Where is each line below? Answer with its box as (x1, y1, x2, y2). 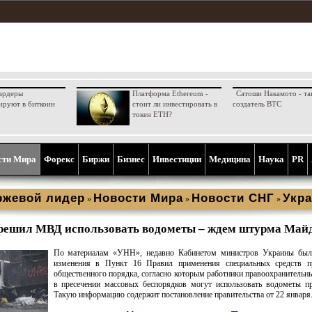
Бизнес (117, 154, 145, 164)
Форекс (44, 154, 75, 164)
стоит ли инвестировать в (132, 100, 217, 108)
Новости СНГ (191, 192, 274, 205)
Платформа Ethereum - (132, 89, 208, 97)
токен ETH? (132, 110, 172, 118)
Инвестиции (153, 154, 201, 164)
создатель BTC (232, 100, 281, 108)
